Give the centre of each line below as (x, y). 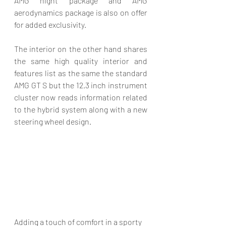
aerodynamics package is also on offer (81, 13)
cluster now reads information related (81, 97)
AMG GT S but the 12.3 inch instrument (81, 85)
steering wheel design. (53, 122)
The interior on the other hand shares (81, 49)
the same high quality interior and (81, 61)
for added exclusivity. (51, 25)
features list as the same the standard (81, 73)
